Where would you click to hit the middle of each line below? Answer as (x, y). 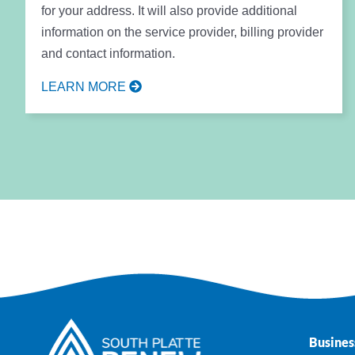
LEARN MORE (85, 86)
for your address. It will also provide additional (169, 10)
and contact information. (108, 53)
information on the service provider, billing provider (182, 32)
